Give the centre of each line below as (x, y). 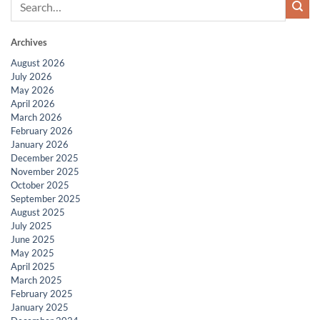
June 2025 (33, 239)
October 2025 (40, 185)
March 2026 (36, 117)
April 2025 (33, 266)
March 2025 (36, 280)
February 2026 (42, 130)
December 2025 (45, 157)
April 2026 (33, 103)
